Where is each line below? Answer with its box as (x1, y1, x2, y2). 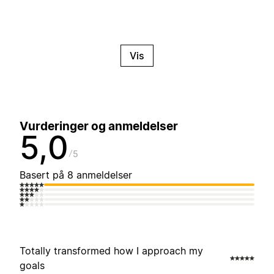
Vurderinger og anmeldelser (20, 119, 178, 134)
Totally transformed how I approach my (20, 245, 203, 257)
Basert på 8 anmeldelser (20, 169, 132, 182)
